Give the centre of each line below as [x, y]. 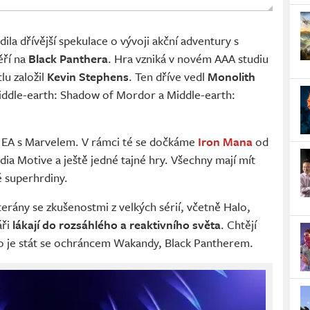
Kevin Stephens [88, 77]
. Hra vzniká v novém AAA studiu [188, 59]
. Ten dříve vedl [168, 77]
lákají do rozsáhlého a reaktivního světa [117, 225]
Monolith [231, 77]
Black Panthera [68, 59]
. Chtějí [239, 225]
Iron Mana [225, 142]
